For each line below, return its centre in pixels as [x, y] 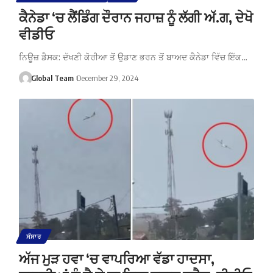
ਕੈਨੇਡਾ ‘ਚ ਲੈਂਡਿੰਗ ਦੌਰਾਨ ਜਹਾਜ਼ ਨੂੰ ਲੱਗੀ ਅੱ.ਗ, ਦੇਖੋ [136, 17]
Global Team [53, 78]
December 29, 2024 [107, 78]
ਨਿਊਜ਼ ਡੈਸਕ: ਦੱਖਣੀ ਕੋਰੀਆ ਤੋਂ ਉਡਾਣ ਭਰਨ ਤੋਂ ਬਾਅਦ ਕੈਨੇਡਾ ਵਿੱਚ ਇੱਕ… [133, 57]
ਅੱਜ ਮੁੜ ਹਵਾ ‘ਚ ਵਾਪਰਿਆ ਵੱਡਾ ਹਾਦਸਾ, [116, 258]
